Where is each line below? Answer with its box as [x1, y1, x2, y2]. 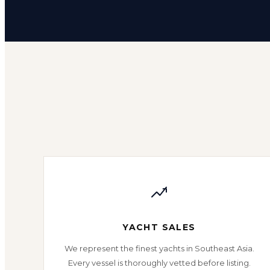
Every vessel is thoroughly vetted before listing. [67, 258, 251, 268]
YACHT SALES [122, 222, 196, 233]
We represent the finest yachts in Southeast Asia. [64, 243, 254, 253]
